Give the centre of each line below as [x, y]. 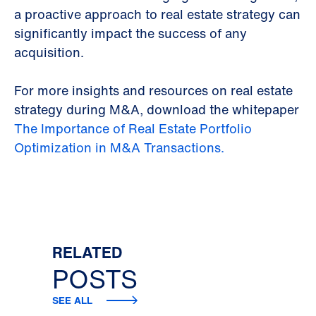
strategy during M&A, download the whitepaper [157, 109]
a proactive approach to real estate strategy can [157, 14]
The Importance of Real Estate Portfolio [133, 128]
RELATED [87, 253]
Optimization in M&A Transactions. [121, 147]
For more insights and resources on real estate [153, 90]
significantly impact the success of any [130, 33]
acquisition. [49, 52]
